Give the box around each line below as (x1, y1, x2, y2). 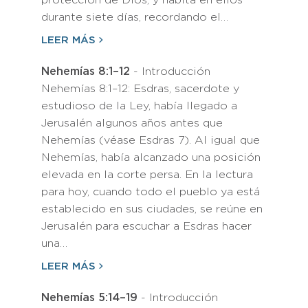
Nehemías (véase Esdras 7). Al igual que (41, 135, 260, 146)
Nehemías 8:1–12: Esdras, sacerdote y (41, 84, 239, 94)
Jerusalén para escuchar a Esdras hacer (41, 221, 252, 232)
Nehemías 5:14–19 (41, 293, 137, 303)
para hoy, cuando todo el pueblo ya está (41, 187, 260, 197)
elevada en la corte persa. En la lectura (41, 170, 253, 180)
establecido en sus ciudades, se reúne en (41, 204, 263, 214)
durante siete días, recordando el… (41, 12, 228, 23)
